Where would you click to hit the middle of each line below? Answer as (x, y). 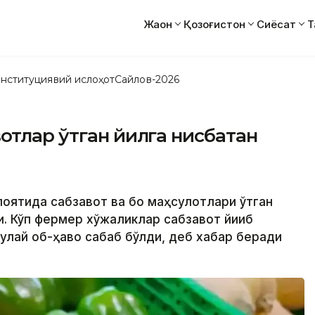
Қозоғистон (214, 24)
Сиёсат (276, 24)
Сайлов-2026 (147, 79)
